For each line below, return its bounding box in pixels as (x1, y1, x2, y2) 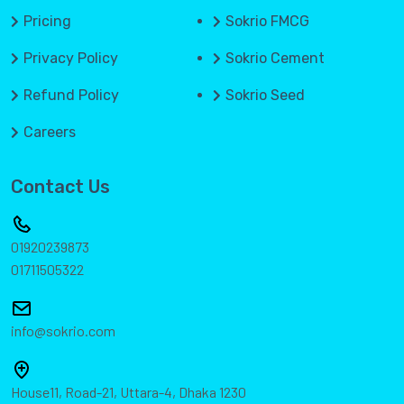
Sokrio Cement (225, 50, 325, 68)
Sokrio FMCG (225, 13, 309, 31)
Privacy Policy (23, 50, 118, 68)
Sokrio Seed (225, 87, 305, 105)
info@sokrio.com (11, 322, 115, 340)
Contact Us (11, 176, 110, 198)
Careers (23, 124, 76, 142)
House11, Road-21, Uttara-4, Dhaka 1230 (11, 383, 246, 401)
